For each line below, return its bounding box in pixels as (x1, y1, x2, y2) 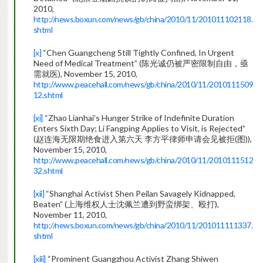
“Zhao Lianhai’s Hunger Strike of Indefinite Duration (42, 113, 234, 123)
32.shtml (33, 166, 63, 176)
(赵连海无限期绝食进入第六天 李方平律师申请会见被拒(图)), (33, 134, 252, 144)
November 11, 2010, (33, 210, 107, 220)
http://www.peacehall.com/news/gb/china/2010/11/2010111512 (33, 155, 254, 166)
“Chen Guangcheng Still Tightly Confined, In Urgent (41, 48, 235, 58)
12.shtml (33, 90, 63, 100)
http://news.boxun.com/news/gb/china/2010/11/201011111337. (33, 220, 253, 231)
